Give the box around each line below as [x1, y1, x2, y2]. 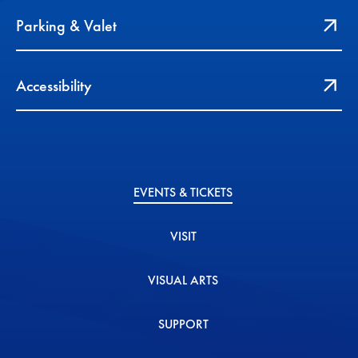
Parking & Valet [16, 14, 117, 36]
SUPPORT [157, 315, 209, 332]
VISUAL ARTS [148, 271, 218, 288]
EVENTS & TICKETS [133, 183, 233, 201]
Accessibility [16, 74, 92, 96]
